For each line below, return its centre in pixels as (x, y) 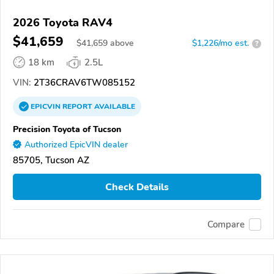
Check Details (137, 187)
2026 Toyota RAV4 (63, 23)
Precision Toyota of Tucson (67, 129)
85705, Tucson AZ (51, 161)
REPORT (77, 107)
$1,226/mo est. (220, 43)
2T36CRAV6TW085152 (83, 83)
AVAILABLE (114, 107)
